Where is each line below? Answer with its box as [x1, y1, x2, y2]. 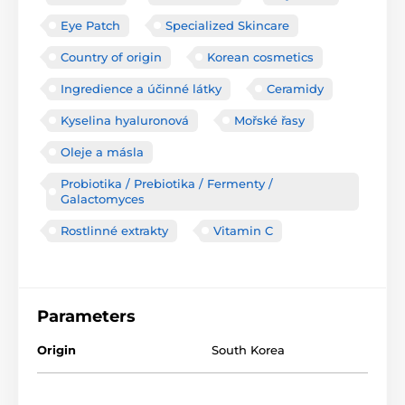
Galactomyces [61, 191, 145, 206]
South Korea [212, 342, 285, 357]
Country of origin [61, 49, 162, 64]
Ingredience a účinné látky [61, 80, 221, 96]
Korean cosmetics [207, 49, 314, 64]
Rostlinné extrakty [61, 222, 168, 238]
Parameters [37, 306, 136, 326]
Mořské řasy [234, 112, 305, 127]
